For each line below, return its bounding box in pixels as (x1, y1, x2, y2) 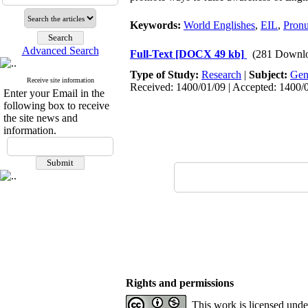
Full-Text (130, 48, 175, 60)
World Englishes (184, 19, 255, 31)
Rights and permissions (126, 277, 234, 289)
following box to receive (3, 100, 109, 111)
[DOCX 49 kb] (175, 48, 244, 60)
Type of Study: (130, 69, 201, 80)
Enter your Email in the (3, 87, 104, 99)
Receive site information (26, 76, 94, 84)
